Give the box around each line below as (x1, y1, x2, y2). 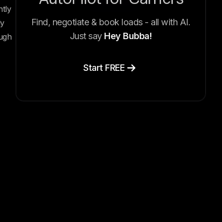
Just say (69, 31, 105, 42)
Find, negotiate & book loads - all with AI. (31, 17, 191, 28)
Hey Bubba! (104, 31, 152, 42)
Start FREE (83, 62, 124, 73)
